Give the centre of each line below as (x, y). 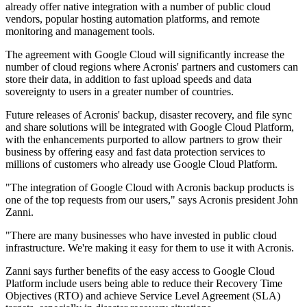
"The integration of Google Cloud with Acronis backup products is (150, 188)
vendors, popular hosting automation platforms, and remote (133, 19)
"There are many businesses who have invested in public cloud (141, 236)
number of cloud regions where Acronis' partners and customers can (152, 67)
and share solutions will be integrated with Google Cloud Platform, (150, 127)
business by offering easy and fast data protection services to (135, 152)
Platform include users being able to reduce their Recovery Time (144, 284)
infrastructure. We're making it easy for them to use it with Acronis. (150, 248)
